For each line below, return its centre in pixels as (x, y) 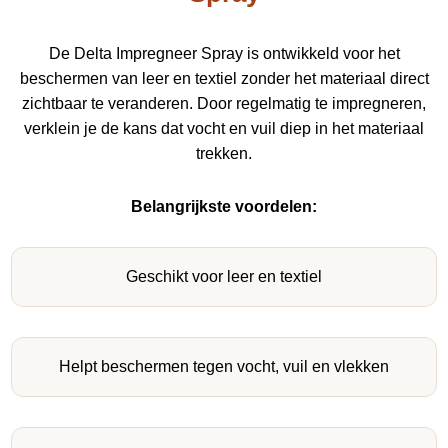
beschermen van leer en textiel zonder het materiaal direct (224, 78)
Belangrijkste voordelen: (224, 206)
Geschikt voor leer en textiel (224, 276)
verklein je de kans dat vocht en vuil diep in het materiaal (224, 128)
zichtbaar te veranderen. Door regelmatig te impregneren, (224, 103)
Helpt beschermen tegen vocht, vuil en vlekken (224, 366)
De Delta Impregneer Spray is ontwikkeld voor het (224, 53)
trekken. (224, 153)
